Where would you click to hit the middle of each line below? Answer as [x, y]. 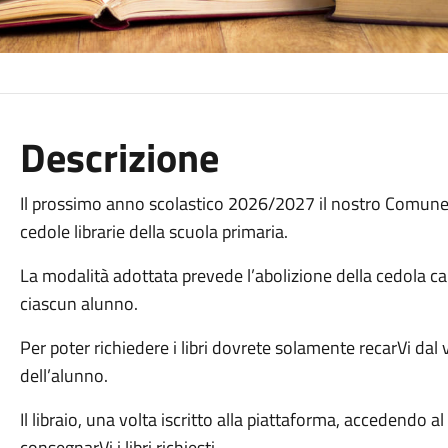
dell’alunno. [67, 375]
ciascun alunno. [78, 303]
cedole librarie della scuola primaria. [153, 231]
